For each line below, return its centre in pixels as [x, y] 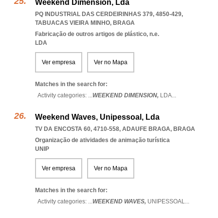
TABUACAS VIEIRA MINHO [73, 23]
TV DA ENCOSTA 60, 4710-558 [77, 129]
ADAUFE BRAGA [146, 129]
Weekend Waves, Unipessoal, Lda [97, 117]
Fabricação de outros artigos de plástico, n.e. [97, 34]
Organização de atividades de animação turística [102, 140]
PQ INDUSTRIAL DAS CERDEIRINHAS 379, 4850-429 [108, 14]
